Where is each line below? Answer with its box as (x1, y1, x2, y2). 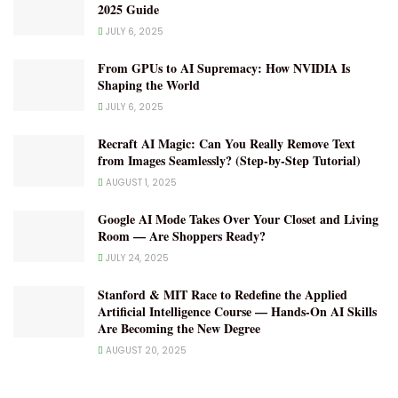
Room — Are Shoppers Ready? (98, 227, 266, 246)
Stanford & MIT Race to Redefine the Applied (98, 285, 347, 305)
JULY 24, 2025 (103, 251, 169, 266)
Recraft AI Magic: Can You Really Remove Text (98, 134, 355, 154)
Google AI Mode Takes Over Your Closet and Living (98, 210, 378, 229)
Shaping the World (98, 76, 200, 95)
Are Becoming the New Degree (98, 319, 260, 338)
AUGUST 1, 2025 (103, 176, 177, 190)
